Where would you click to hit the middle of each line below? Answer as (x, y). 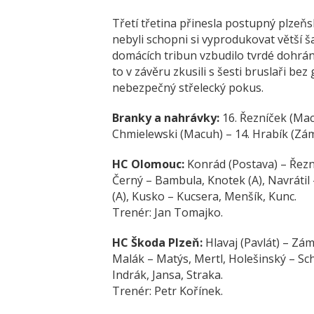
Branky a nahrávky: (166, 117)
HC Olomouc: (148, 164)
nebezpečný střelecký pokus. (188, 87)
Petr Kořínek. (189, 291)
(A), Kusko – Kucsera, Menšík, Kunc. (204, 196)
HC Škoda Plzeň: (157, 242)
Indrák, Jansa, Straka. (168, 274)
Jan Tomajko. (189, 212)
